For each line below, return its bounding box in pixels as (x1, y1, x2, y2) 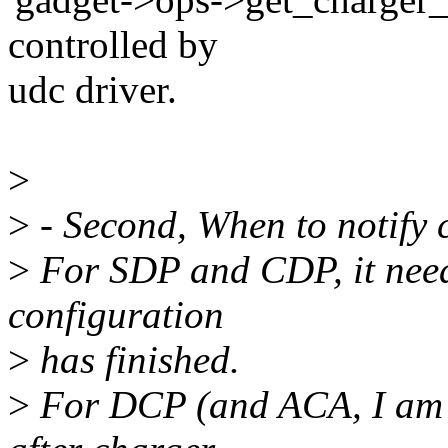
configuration (8, 293, 224, 337)
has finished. (30, 338, 240, 382)
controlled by (8, 23, 218, 67)
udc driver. (8, 68, 177, 112)
